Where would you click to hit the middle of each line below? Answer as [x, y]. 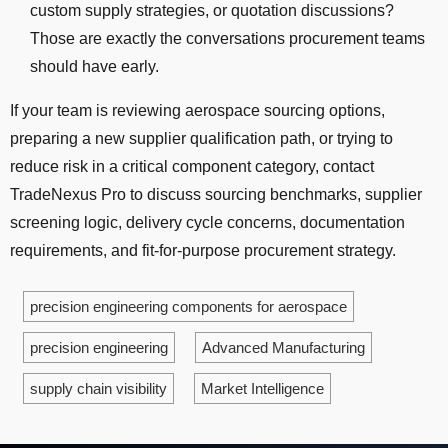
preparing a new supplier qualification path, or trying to [201, 139]
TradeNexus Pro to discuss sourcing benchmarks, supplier [216, 195]
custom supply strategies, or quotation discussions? [212, 11]
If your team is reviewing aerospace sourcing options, [197, 111]
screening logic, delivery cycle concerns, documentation [207, 223]
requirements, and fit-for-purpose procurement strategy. [203, 251]
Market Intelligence [262, 389]
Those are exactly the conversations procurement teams [227, 39]
